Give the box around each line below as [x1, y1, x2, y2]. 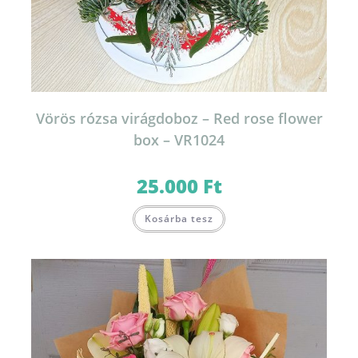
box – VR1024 [133, 130, 225, 150]
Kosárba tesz [145, 212, 213, 226]
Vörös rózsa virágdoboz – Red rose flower [35, 109, 323, 129]
